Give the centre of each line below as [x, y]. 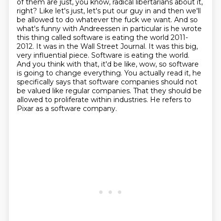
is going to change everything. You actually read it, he [109, 73]
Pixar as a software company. [67, 109]
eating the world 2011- [150, 37]
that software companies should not [135, 82]
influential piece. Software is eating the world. [111, 55]
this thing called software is [64, 37]
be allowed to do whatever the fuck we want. [95, 20]
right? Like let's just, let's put [66, 11]
